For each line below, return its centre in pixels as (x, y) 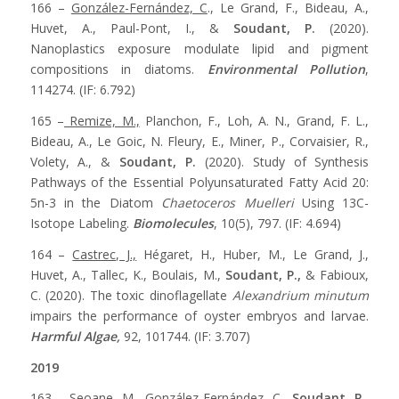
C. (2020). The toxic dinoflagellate (131, 295)
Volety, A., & (75, 161)
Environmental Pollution (286, 69)
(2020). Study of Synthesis (283, 161)
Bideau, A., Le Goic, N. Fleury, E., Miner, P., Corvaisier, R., (199, 141)
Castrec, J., (105, 254)
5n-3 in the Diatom (96, 202)
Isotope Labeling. (81, 223)
